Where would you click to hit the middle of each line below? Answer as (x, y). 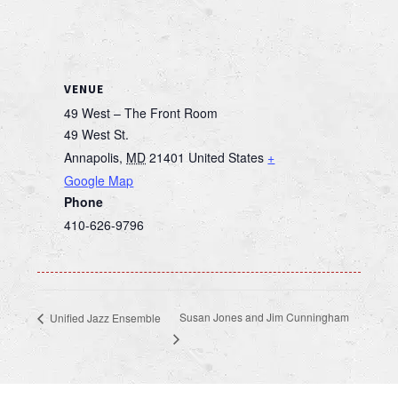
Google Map (99, 181)
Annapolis (92, 158)
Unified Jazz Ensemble (104, 317)
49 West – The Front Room (141, 113)
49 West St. (97, 135)
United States (227, 158)
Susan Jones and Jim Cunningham (265, 317)
